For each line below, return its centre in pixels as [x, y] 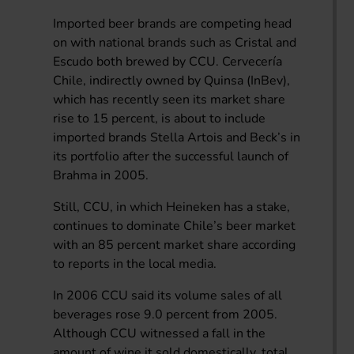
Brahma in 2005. [101, 175]
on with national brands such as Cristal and [175, 42]
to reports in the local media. [135, 264]
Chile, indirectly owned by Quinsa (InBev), [172, 80]
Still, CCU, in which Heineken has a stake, [172, 207]
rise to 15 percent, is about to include [160, 118]
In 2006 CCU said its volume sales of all [168, 295]
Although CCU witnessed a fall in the [160, 333]
